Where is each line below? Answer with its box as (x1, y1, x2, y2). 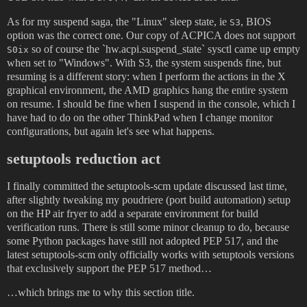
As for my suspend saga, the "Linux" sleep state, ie (7, 15, 230, 27)
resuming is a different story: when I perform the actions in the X (7, 70, 286, 82)
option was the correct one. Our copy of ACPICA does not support (7, 29, 295, 41)
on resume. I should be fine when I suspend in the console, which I (7, 97, 295, 110)
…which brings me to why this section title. (7, 286, 195, 299)
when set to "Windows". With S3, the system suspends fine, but (7, 56, 281, 69)
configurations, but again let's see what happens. (7, 125, 214, 137)
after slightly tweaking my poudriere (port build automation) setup (7, 193, 291, 206)
